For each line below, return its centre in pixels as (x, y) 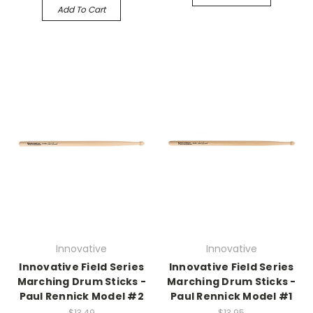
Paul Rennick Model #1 (232, 297)
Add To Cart (82, 9)
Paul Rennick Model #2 (81, 297)
